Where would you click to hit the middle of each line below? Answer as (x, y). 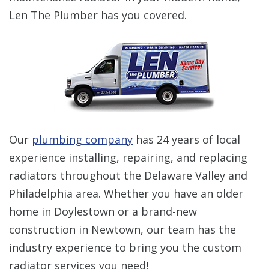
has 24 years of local (186, 139)
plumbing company (82, 139)
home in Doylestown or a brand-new (103, 211)
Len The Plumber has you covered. (98, 15)
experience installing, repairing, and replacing (128, 157)
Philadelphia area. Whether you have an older (126, 193)
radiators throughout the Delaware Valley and (128, 175)
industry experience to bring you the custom (125, 247)
